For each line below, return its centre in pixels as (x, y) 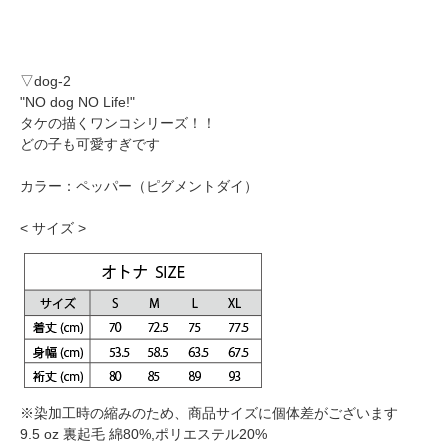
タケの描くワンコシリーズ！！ (118, 123)
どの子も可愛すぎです (90, 144)
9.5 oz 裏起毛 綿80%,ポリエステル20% (143, 434)
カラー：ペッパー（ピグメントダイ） (139, 186)
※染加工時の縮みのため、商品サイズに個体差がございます (209, 413)
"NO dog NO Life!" (77, 102)
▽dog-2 (45, 81)
